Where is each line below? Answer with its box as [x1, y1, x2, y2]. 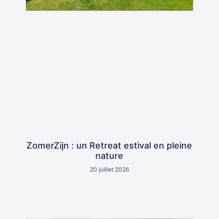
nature [95, 150, 124, 161]
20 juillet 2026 [89, 165, 129, 173]
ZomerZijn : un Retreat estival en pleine [26, 140, 193, 151]
